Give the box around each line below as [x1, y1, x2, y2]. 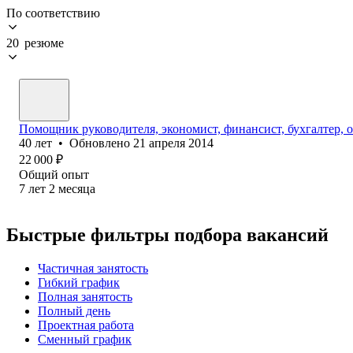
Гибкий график [38, 275, 120, 289]
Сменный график [38, 332, 132, 346]
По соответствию [6, 6, 100, 20]
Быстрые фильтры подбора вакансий [6, 224, 329, 245]
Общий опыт [19, 167, 89, 181]
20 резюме [6, 35, 64, 50]
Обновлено [69, 136, 133, 150]
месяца [58, 181, 95, 195]
